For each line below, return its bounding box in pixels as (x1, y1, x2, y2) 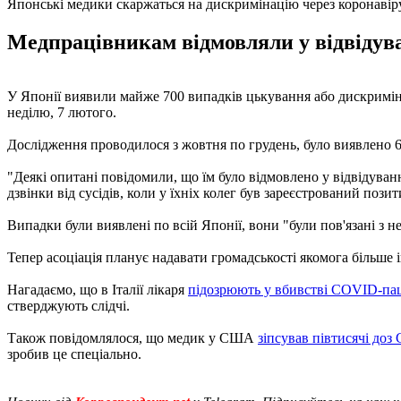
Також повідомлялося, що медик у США (7, 329, 258, 346)
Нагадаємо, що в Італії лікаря (7, 281, 188, 297)
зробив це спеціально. (7, 346, 141, 362)
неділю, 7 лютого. (7, 104, 116, 120)
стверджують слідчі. (7, 297, 130, 313)
